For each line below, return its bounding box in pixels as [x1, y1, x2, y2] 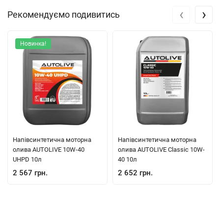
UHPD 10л [13, 156, 42, 164]
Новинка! [20, 40, 46, 48]
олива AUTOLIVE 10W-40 [13, 146, 84, 154]
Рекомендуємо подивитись [7, 9, 120, 20]
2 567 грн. [13, 168, 48, 178]
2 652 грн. [118, 168, 153, 178]
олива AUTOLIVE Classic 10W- [118, 146, 205, 154]
